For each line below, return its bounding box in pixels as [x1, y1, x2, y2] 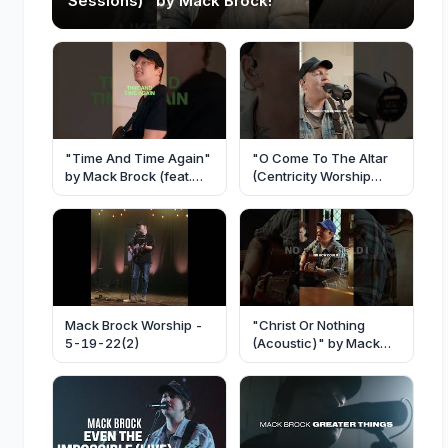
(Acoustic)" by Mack [252, 335, 380, 352]
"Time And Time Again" [65, 149, 211, 166]
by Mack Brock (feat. [65, 167, 192, 184]
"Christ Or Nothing [252, 317, 365, 334]
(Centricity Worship [252, 167, 371, 184]
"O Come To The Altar [252, 149, 388, 166]
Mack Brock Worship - [65, 317, 203, 334]
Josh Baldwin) [65, 185, 153, 202]
